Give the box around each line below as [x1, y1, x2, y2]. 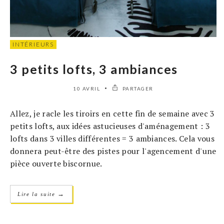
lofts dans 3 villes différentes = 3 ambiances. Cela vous [10, 132, 214, 144]
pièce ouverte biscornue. [10, 157, 102, 169]
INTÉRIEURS [12, 40, 54, 48]
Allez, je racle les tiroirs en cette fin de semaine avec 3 [10, 107, 215, 119]
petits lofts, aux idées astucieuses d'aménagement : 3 [10, 120, 210, 131]
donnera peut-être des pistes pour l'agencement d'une [10, 145, 216, 156]
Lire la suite [17, 190, 58, 197]
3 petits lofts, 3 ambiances [10, 61, 178, 76]
